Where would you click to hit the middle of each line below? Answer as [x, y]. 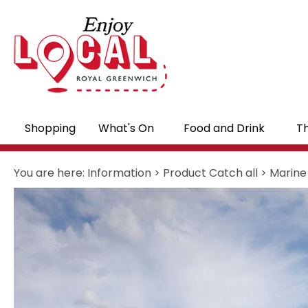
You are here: [51, 173]
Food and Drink [224, 128]
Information [119, 173]
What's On [126, 128]
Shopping [50, 128]
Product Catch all [210, 173]
